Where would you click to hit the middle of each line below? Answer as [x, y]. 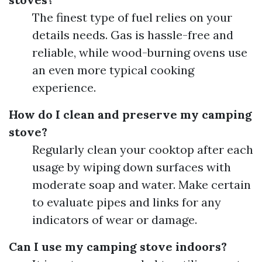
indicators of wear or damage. [115, 220]
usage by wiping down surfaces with [132, 167]
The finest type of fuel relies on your [132, 18]
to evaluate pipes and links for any [127, 202]
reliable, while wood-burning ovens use [140, 53]
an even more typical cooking [113, 70]
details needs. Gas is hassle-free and [133, 35]
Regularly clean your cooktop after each [143, 150]
